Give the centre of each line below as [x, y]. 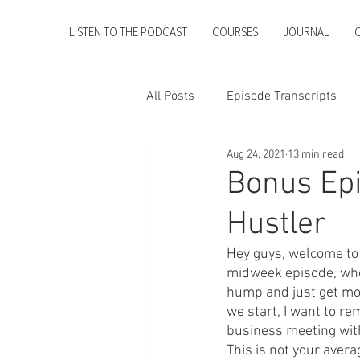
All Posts [170, 96]
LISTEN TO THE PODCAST [128, 32]
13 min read [316, 155]
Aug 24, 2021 [256, 155]
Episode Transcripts [282, 96]
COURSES [235, 32]
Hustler [276, 225]
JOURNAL [306, 32]
